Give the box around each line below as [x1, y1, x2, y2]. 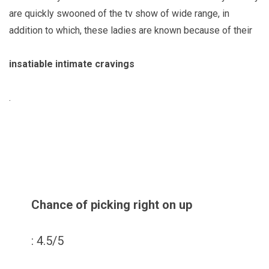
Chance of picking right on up [31, 197, 192, 212]
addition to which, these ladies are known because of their [9, 24, 252, 36]
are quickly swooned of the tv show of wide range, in [9, 7, 229, 19]
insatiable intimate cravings [9, 58, 134, 70]
